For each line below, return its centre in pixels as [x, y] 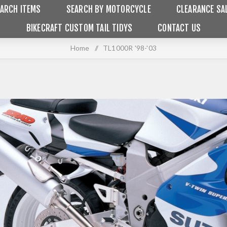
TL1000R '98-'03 [129, 48]
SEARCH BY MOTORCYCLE [108, 9]
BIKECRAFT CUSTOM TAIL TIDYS [79, 28]
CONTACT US [179, 28]
